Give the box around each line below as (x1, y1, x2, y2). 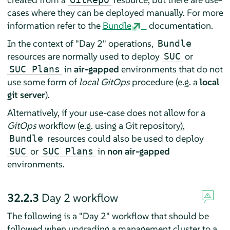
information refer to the (7, 19, 103, 31)
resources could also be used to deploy (45, 132, 204, 144)
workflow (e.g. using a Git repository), (36, 119, 185, 131)
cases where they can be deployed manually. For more (7, 6, 223, 18)
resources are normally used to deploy (7, 50, 162, 62)
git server (7, 88, 45, 101)
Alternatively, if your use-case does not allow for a (7, 106, 205, 119)
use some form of (7, 75, 79, 88)
